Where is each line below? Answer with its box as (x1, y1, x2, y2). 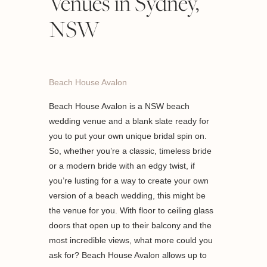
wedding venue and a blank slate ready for (49, 116, 210, 126)
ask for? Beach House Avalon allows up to (49, 250, 207, 260)
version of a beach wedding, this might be (49, 191, 206, 201)
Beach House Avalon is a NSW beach (49, 101, 190, 111)
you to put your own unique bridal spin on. (49, 131, 207, 141)
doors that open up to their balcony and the (49, 221, 212, 231)
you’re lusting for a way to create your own (49, 176, 209, 186)
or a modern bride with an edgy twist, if (49, 161, 195, 171)
